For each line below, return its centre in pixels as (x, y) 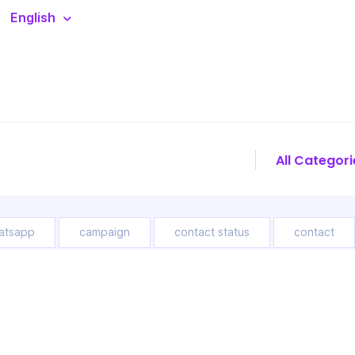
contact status (212, 232)
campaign (105, 232)
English (32, 18)
